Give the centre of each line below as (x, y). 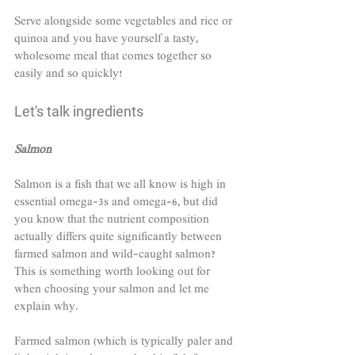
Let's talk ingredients (79, 112)
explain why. (46, 308)
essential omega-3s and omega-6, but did (118, 203)
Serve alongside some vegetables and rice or (125, 23)
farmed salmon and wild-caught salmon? (116, 256)
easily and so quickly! (69, 75)
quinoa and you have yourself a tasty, (108, 40)
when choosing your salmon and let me (113, 290)
